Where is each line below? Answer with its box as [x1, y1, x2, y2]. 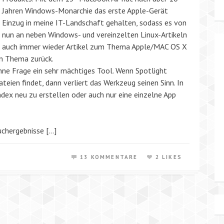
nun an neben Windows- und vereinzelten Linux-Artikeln [2, 29, 187, 39]
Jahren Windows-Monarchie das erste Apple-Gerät [2, 5, 168, 15]
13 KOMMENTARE [79, 153, 138, 160]
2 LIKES [155, 153, 182, 160]
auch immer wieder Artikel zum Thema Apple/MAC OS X [2, 41, 187, 51]
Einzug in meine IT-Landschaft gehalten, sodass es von [2, 17, 186, 27]
